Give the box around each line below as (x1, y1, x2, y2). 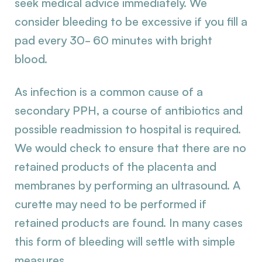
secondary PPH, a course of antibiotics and (15, 103, 243, 118)
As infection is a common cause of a (15, 84, 203, 99)
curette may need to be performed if (15, 196, 206, 211)
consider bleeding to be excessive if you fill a (15, 14, 247, 29)
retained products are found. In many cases (15, 215, 243, 230)
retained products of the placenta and (15, 159, 216, 174)
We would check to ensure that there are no (15, 140, 246, 155)
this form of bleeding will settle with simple (15, 234, 235, 249)
